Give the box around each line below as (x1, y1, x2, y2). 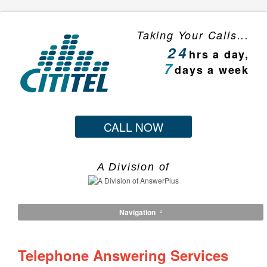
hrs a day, (189, 46, 249, 62)
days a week (175, 61, 249, 77)
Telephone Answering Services (18, 244, 228, 265)
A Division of (97, 161, 170, 173)
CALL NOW (104, 118, 163, 135)
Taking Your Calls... (136, 27, 249, 42)
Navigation (119, 206, 156, 218)
